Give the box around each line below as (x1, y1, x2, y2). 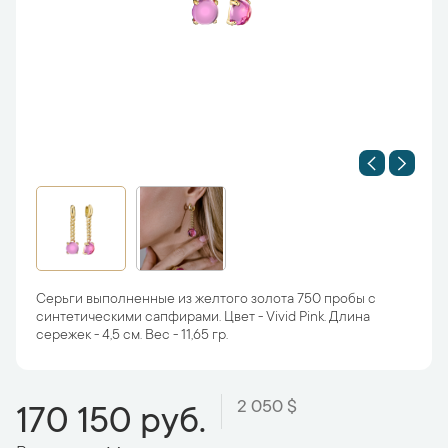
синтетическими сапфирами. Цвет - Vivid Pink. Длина (36, 310, 370, 326)
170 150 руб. (16, 404, 206, 444)
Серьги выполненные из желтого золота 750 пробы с (36, 292, 376, 308)
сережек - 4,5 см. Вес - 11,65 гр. (36, 328, 228, 344)
